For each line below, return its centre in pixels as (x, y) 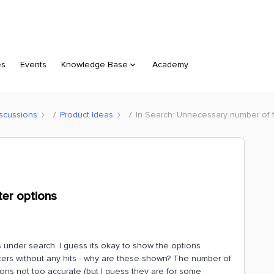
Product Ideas (87, 114)
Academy (170, 65)
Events (33, 65)
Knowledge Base (94, 65)
